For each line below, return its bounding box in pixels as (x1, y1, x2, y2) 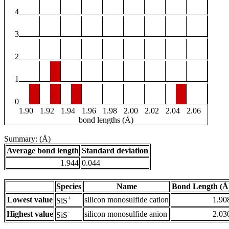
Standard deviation (82, 146, 148, 155)
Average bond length (7, 146, 79, 155)
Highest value (7, 210, 53, 219)
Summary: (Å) (4, 134, 51, 144)
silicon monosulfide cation (84, 195, 169, 204)
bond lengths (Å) (79, 116, 133, 125)
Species (56, 182, 81, 191)
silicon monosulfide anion (84, 210, 167, 219)
